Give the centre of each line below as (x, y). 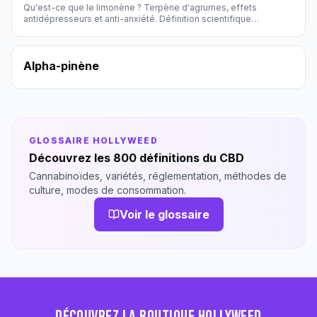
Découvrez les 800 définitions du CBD (137, 158)
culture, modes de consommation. (108, 190)
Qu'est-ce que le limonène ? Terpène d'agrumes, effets (140, 7)
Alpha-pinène (61, 66)
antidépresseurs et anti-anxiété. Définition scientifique (137, 19)
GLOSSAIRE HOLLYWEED (93, 140)
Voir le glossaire (164, 214)
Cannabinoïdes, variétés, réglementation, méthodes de (158, 176)
